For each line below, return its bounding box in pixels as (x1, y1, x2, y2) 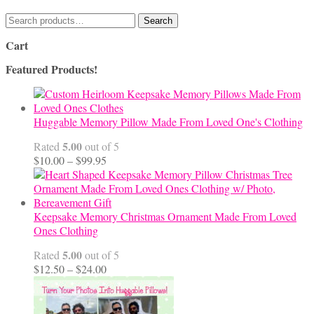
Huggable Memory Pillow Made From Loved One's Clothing (34, 114, 303, 130)
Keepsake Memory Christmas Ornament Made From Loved (34, 209, 296, 224)
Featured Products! (6, 61, 97, 78)
